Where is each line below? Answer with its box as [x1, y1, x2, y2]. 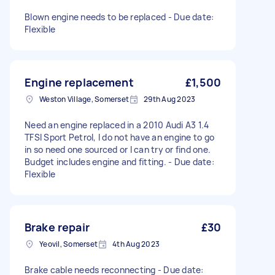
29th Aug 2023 [144, 94, 196, 104]
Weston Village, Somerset [39, 94, 129, 104]
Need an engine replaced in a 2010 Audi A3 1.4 [25, 119, 209, 131]
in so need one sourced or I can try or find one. [25, 144, 211, 155]
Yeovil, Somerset [39, 239, 98, 249]
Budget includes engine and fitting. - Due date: [25, 156, 214, 168]
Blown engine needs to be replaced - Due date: [25, 11, 214, 23]
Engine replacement [25, 75, 134, 90]
